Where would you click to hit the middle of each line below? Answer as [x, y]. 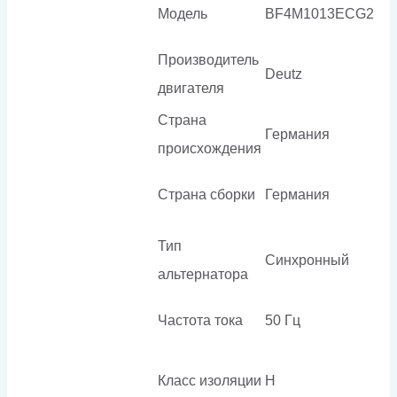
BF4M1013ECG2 [319, 13]
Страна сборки [206, 194]
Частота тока [200, 320]
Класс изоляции [210, 380]
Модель [183, 13]
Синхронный [307, 260]
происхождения [210, 148]
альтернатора [203, 274]
